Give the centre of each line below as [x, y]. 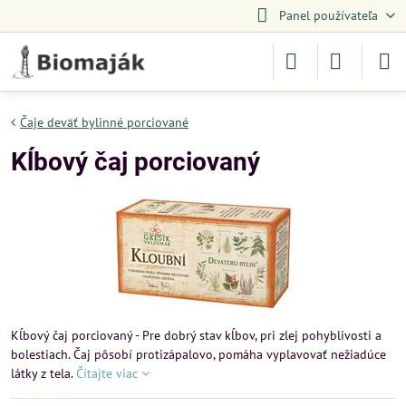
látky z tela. [43, 373]
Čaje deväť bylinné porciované [104, 122]
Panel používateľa [328, 15]
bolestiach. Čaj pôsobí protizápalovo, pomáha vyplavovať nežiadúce [198, 354]
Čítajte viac [107, 373]
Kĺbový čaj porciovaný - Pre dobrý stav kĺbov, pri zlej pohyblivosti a [196, 335]
